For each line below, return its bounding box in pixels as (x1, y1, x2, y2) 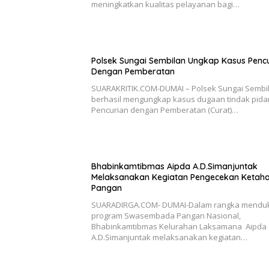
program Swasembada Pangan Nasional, (91, 210, 241, 222)
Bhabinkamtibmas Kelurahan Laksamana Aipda (91, 221, 267, 232)
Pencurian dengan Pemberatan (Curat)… (91, 104, 238, 116)
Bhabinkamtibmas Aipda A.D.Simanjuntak (91, 161, 258, 172)
